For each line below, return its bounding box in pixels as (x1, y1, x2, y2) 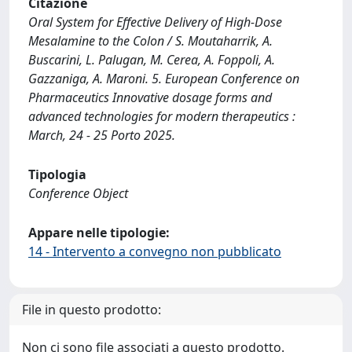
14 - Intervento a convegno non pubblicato (28, 243, 281, 260)
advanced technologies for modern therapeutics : (28, 108, 295, 125)
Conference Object (28, 185, 128, 202)
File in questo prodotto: (22, 301, 161, 318)
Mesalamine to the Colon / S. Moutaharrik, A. (28, 32, 273, 49)
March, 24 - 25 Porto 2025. (28, 126, 175, 144)
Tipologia (28, 166, 86, 183)
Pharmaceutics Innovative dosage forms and (28, 89, 272, 106)
